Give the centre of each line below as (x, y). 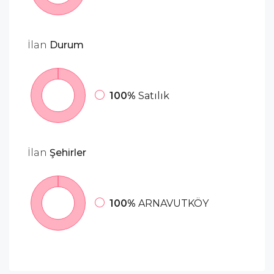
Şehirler (67, 152)
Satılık (154, 96)
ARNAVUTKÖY (173, 204)
